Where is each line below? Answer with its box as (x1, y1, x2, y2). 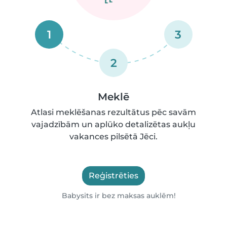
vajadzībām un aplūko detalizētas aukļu (31, 120, 196, 129)
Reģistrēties (89, 171, 138, 180)
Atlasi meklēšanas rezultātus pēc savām (31, 107, 196, 117)
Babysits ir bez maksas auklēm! (60, 191, 176, 200)
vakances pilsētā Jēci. (69, 132, 158, 141)
